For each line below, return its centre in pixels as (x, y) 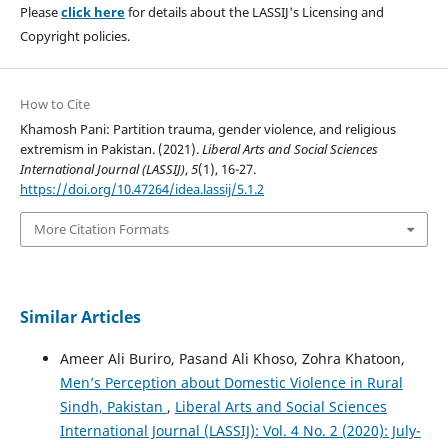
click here (92, 12)
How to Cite (54, 104)
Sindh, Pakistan (113, 406)
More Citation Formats (101, 229)
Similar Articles (80, 316)
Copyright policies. (74, 36)
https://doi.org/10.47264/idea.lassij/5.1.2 (141, 189)
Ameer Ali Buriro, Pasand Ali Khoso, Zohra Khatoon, (232, 358)
